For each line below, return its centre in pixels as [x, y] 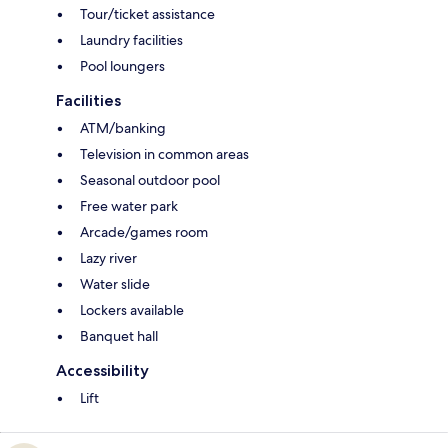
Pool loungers [122, 66]
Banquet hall [119, 336]
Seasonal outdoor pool [150, 180]
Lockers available [132, 310]
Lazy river [108, 258]
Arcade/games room [144, 232]
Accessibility [102, 371]
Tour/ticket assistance [147, 14]
